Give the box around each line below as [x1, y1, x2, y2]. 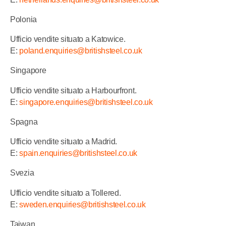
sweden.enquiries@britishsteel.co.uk [19, 200, 146, 209]
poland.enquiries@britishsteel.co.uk [19, 46, 142, 55]
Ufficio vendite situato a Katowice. [10, 35, 126, 44]
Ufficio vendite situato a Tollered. [10, 188, 121, 197]
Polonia [10, 15, 37, 24]
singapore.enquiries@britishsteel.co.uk [19, 97, 153, 106]
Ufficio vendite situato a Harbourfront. [10, 86, 137, 95]
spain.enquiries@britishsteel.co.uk [19, 149, 137, 158]
